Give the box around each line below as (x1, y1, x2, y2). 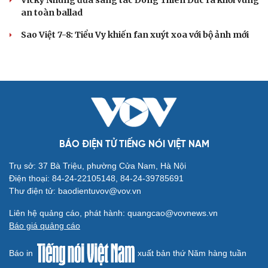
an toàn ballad (21, 7, 83, 19)
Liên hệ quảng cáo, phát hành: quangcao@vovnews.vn (9, 208, 218, 218)
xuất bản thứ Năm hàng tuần (135, 248, 247, 258)
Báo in (9, 248, 35, 258)
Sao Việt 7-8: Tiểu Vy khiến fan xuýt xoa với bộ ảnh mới (21, 29, 249, 41)
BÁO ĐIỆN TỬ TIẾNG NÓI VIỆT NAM (59, 139, 209, 150)
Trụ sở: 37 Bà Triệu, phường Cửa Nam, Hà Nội (9, 161, 186, 171)
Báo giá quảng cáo (9, 221, 80, 231)
